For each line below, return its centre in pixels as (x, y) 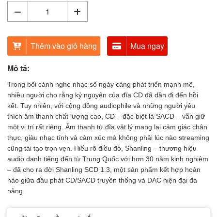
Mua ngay (147, 46)
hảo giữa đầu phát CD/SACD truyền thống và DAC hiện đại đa (102, 180)
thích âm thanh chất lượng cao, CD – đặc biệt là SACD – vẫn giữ (106, 116)
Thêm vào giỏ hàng (63, 46)
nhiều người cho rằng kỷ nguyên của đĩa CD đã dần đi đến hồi (103, 95)
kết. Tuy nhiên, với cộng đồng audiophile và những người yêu (101, 106)
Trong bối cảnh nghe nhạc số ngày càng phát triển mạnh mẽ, (101, 84)
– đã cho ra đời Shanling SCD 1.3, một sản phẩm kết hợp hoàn (104, 170)
